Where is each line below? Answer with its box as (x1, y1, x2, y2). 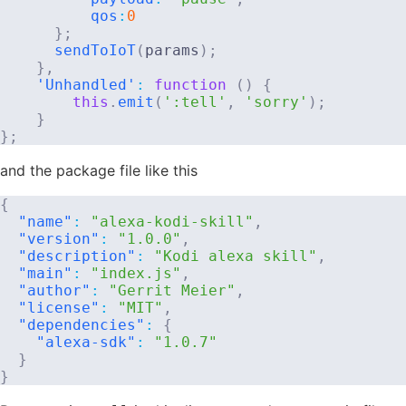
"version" (18, 229, 100, 247)
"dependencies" (18, 315, 145, 333)
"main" (18, 264, 72, 282)
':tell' (163, 92, 227, 111)
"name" (18, 212, 72, 230)
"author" (18, 281, 91, 299)
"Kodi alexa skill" (154, 246, 317, 265)
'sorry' (245, 92, 308, 111)
